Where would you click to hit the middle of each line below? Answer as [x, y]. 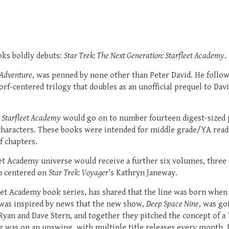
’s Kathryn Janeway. [143, 173]
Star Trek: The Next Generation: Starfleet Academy [144, 56]
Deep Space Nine [173, 204]
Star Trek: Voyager [78, 173]
